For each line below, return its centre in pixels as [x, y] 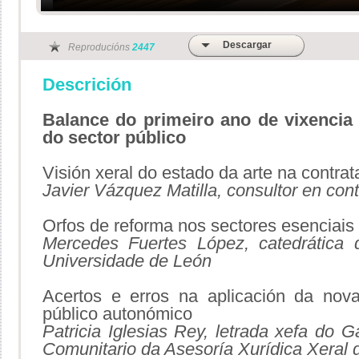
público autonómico [117, 314]
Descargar [247, 45]
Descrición [87, 85]
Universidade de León [127, 261]
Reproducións [100, 47]
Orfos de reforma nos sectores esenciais [198, 226]
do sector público [114, 137]
